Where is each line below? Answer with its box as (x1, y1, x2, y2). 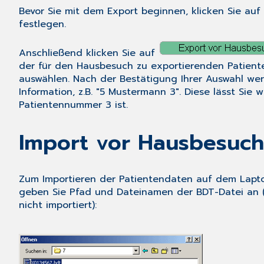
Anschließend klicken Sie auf (19, 46, 159, 61)
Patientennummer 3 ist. (19, 98, 128, 113)
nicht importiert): (19, 198, 97, 213)
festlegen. (19, 17, 66, 32)
